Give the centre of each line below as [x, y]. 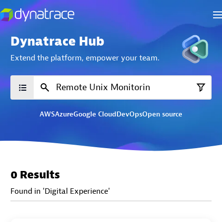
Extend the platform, [47, 57]
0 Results [35, 175]
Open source [162, 114]
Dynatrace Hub [57, 41]
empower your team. [123, 57]
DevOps [129, 114]
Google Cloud [95, 114]
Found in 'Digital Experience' [60, 191]
